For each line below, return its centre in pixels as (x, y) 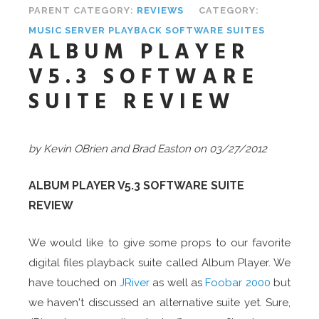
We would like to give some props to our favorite (159, 243)
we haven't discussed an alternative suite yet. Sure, (159, 303)
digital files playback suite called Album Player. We (159, 263)
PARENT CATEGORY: (83, 11)
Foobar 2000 (238, 283)
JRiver (135, 283)
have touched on (74, 283)
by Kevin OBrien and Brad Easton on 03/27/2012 (148, 149)
